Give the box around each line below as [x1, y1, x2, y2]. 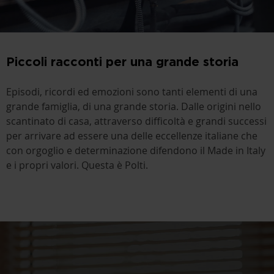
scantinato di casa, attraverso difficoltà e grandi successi [6, 114, 267, 128]
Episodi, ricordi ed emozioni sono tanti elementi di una [6, 84, 257, 98]
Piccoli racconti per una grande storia [6, 54, 239, 68]
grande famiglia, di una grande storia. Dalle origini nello [6, 99, 261, 113]
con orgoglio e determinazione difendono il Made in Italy [6, 143, 265, 157]
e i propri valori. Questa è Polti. [6, 158, 148, 172]
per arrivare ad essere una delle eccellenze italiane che [6, 128, 257, 143]
